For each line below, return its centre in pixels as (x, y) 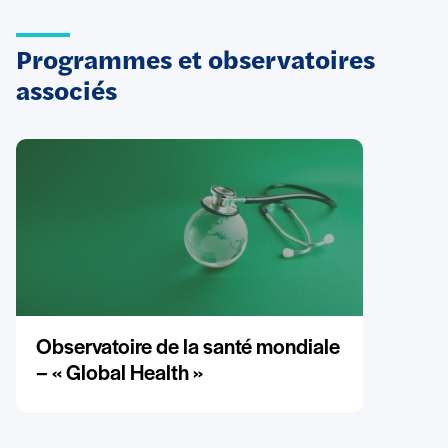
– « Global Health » (119, 374)
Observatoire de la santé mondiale (188, 348)
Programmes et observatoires (195, 62)
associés (66, 93)
